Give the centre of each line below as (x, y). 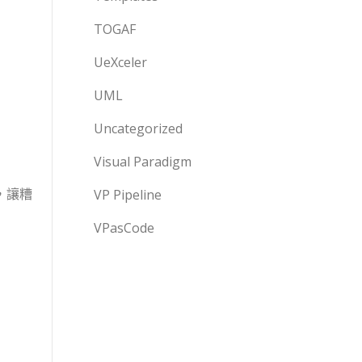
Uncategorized (138, 128)
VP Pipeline (128, 195)
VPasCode (124, 228)
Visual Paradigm (143, 162)
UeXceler (120, 62)
